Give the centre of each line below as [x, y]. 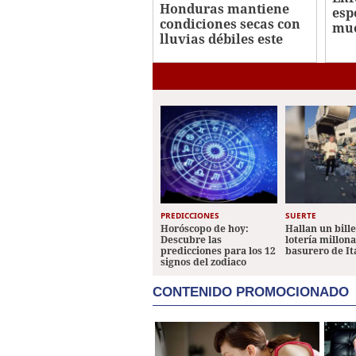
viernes [184, 54]
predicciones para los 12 [218, 251]
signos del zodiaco [203, 262]
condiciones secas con [230, 24]
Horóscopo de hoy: [205, 229]
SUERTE [301, 216]
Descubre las [191, 240]
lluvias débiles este [221, 39]
